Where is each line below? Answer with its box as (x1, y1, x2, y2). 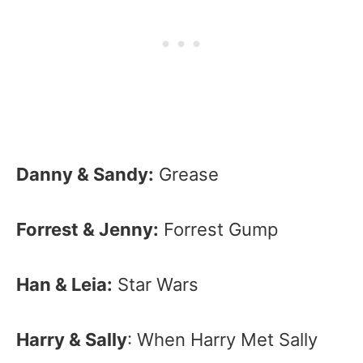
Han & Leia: (16, 274, 113, 295)
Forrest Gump (159, 219, 278, 240)
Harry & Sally (16, 329, 127, 350)
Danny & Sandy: (16, 164, 154, 185)
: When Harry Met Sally (127, 329, 318, 350)
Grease (154, 164, 219, 185)
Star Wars (113, 274, 199, 295)
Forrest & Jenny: (16, 219, 159, 240)
